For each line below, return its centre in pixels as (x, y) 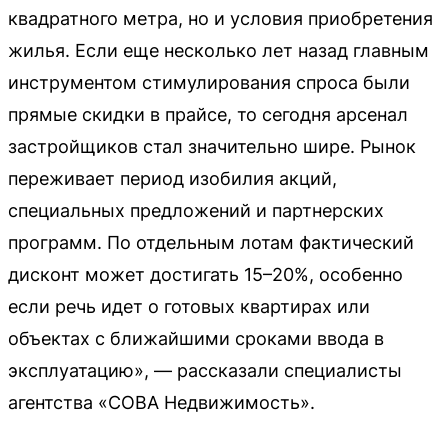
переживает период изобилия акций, (172, 178)
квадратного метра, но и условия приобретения (220, 18)
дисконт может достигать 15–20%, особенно (205, 274)
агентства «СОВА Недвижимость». (161, 402)
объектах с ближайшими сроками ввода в (196, 338)
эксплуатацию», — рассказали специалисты (205, 370)
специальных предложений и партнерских (196, 210)
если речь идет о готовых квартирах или (189, 306)
